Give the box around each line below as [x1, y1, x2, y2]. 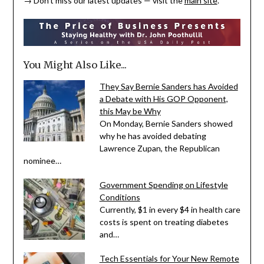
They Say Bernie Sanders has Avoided [99, 81, 238, 91]
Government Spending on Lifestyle [99, 179, 228, 190]
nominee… [23, 155, 61, 166]
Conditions [99, 192, 140, 202]
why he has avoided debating [99, 130, 206, 141]
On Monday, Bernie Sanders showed [99, 118, 233, 128]
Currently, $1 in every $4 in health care [99, 204, 240, 214]
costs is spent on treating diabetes [99, 216, 229, 227]
